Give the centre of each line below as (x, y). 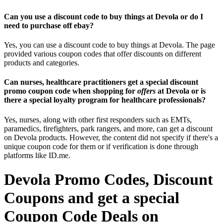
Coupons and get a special (92, 197)
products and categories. (42, 62)
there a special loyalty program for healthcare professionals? (105, 100)
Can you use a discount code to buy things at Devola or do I (104, 16)
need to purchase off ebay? (49, 25)
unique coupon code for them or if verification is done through (101, 146)
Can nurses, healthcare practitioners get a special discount (101, 82)
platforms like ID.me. (37, 155)
